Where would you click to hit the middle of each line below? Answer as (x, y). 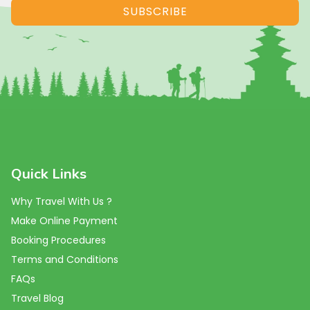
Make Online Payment (64, 220)
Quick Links (49, 173)
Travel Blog (37, 298)
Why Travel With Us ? (62, 201)
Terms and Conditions (65, 259)
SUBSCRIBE (155, 11)
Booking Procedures (58, 240)
